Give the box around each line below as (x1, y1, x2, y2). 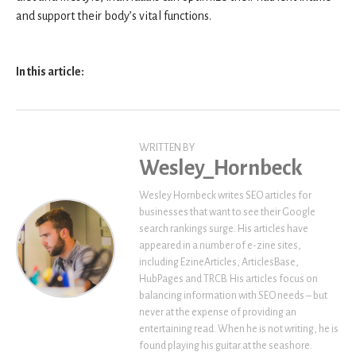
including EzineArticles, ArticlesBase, (139, 256, 299, 268)
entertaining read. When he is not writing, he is (139, 323, 339, 335)
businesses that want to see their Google (139, 206, 315, 218)
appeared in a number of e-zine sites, (139, 239, 301, 251)
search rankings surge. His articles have (139, 222, 308, 234)
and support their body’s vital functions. (16, 9, 211, 22)
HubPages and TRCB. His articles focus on (139, 273, 318, 284)
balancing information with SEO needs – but (139, 289, 327, 301)
